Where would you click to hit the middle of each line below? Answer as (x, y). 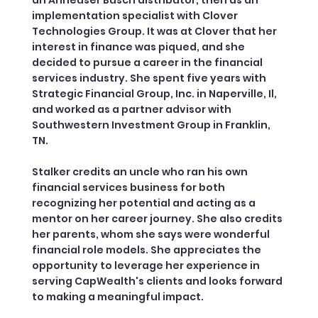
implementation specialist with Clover (135, 15)
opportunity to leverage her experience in (146, 265)
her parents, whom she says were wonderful (150, 234)
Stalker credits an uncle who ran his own (139, 171)
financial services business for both (128, 187)
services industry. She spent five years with (149, 78)
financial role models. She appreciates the (146, 250)
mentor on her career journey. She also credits (157, 218)
